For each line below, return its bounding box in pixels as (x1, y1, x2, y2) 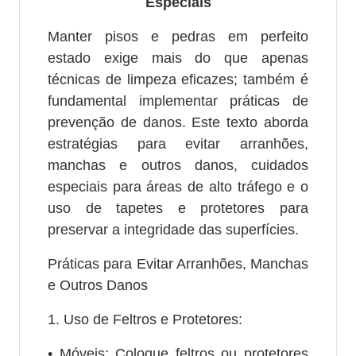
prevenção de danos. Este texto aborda (47, 114, 309, 130)
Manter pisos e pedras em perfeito (47, 28, 309, 44)
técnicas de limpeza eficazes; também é (47, 71, 309, 87)
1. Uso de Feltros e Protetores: (47, 311, 242, 327)
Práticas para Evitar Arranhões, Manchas (47, 255, 309, 272)
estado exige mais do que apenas (47, 49, 309, 66)
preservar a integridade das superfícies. (47, 221, 299, 238)
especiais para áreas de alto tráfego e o (47, 178, 309, 195)
